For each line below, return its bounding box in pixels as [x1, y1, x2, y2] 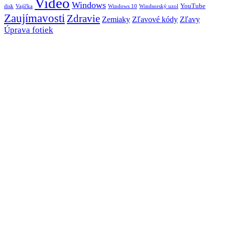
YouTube [180, 2, 205, 10]
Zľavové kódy [132, 15, 178, 24]
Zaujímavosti [4, 12, 65, 25]
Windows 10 [108, 4, 137, 9]
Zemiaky [102, 15, 130, 24]
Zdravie [67, 13, 100, 24]
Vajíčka [16, 4, 33, 9]
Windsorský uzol [139, 4, 178, 9]
